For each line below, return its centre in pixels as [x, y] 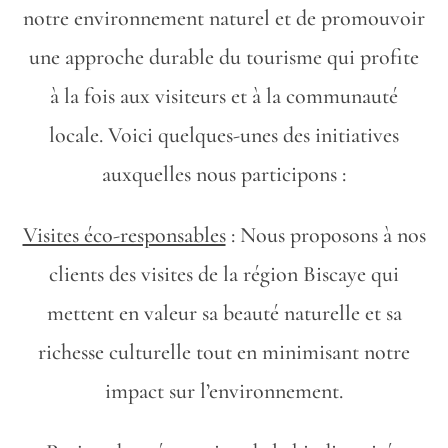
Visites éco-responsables [124, 235]
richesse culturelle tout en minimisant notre [224, 352]
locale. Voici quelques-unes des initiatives [224, 135]
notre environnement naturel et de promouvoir [224, 18]
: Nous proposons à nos [325, 235]
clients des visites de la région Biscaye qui [224, 274]
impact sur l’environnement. [224, 391]
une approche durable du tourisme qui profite [224, 57]
